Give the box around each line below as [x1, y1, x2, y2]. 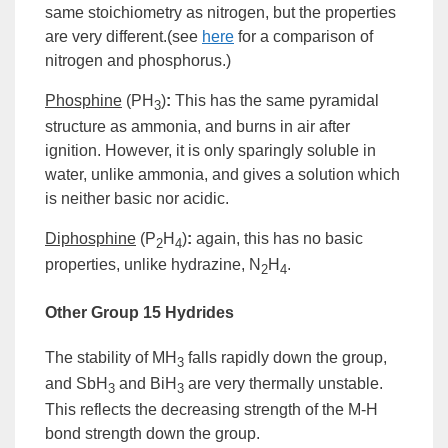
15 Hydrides [139, 303, 234, 321]
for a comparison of [234, 27, 373, 45]
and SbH [45, 375, 108, 393]
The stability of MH [45, 348, 177, 366]
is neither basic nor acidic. [45, 190, 229, 208]
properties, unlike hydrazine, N [45, 256, 261, 274]
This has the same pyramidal [171, 91, 379, 109]
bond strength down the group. [45, 425, 260, 443]
